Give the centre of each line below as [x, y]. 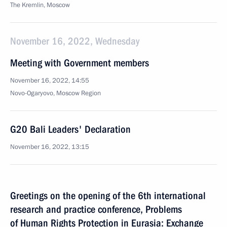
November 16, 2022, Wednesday [75, 41]
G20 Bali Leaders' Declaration [70, 129]
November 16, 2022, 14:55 [50, 81]
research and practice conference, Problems [96, 209]
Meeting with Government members [80, 63]
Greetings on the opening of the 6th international [108, 196]
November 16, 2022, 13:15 [50, 147]
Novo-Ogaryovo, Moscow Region [55, 93]
